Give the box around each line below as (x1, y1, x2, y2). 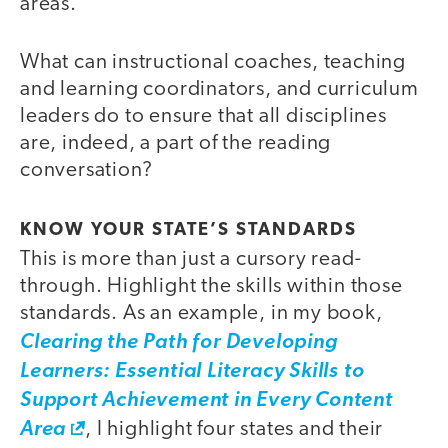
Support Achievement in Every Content (20, 389, 393, 411)
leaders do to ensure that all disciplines (20, 106, 387, 128)
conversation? (20, 160, 153, 182)
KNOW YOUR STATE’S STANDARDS (20, 220, 357, 240)
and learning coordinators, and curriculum (20, 79, 419, 101)
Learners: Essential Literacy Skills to (20, 360, 365, 382)
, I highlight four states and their (85, 418, 384, 440)
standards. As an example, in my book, (20, 302, 383, 324)
